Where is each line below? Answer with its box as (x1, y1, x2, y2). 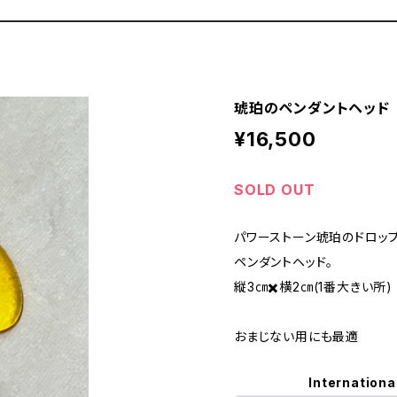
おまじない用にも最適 (234, 329, 359, 344)
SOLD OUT (234, 181, 315, 198)
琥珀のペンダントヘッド (234, 99, 390, 117)
